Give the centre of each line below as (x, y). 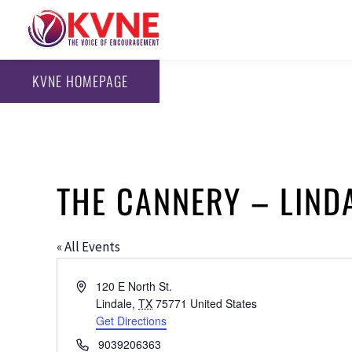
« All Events (88, 246)
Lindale (114, 303)
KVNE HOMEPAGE (80, 81)
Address (96, 285)
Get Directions (132, 320)
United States (224, 303)
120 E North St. (134, 286)
